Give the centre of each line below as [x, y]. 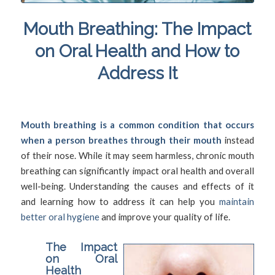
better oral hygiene [60, 216]
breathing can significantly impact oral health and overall [137, 170]
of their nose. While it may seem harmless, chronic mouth [137, 155]
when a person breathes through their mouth [121, 140]
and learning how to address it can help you [120, 201]
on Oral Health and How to [137, 52]
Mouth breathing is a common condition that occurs [137, 124]
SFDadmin [216, 97]
